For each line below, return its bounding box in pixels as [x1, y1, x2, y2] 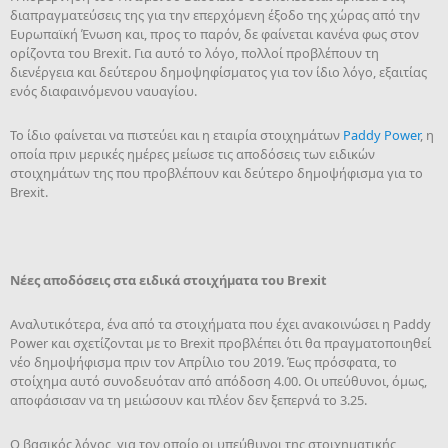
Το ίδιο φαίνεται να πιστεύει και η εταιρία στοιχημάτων [10, 126, 343, 144]
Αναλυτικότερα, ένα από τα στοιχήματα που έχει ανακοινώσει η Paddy [10, 315, 431, 333]
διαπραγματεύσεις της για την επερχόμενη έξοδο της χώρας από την [10, 6, 420, 24]
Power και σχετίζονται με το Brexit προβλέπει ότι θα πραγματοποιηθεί [10, 334, 431, 352]
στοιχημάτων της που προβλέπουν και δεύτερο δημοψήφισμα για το [10, 164, 423, 182]
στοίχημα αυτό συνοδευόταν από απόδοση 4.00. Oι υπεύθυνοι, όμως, [10, 372, 427, 390]
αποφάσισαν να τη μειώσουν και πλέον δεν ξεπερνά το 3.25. [10, 391, 367, 409]
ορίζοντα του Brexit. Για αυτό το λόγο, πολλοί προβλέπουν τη [10, 44, 379, 62]
